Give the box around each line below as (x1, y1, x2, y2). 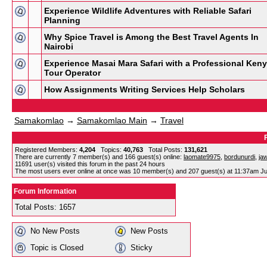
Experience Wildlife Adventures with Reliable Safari (44, 6, 252, 15)
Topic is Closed (30, 244, 83, 252)
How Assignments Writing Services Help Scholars (44, 85, 245, 94)
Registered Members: (15, 146, 79, 153)
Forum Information (14, 187, 76, 195)
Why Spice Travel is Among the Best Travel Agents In (44, 32, 259, 42)
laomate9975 (184, 153, 221, 160)
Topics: (95, 146, 123, 153)
